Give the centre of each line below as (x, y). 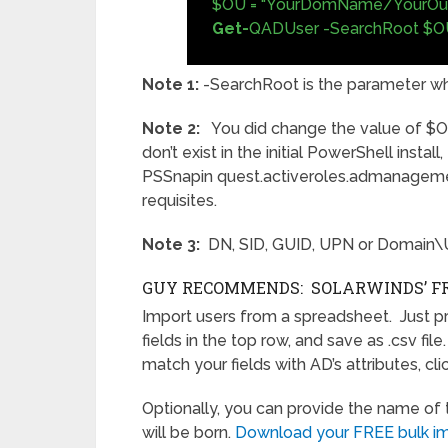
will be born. (188, 433)
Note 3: (171, 245)
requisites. (179, 201)
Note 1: (172, 85)
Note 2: (171, 129)
